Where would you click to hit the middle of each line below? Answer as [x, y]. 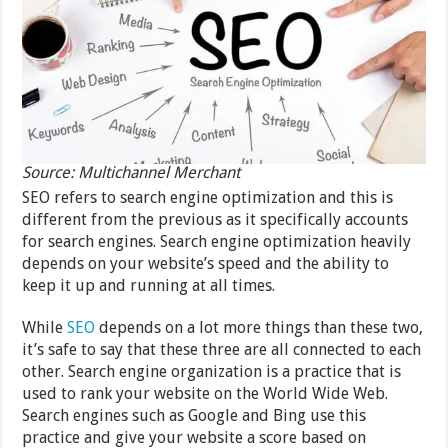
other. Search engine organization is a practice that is [212, 372]
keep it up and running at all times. [149, 286]
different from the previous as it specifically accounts [215, 220]
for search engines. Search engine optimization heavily [217, 242]
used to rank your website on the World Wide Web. [205, 394]
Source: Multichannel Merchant [131, 173]
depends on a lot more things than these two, [259, 328]
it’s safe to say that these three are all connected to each [222, 350]
